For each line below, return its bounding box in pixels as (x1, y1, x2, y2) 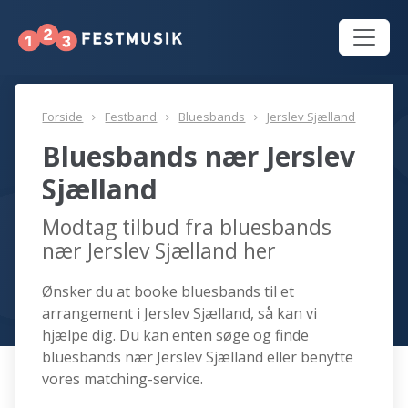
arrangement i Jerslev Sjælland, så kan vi (42, 303, 318, 324)
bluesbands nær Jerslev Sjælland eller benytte (42, 347, 354, 368)
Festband (105, 108, 158, 126)
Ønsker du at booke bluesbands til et (42, 281, 295, 302)
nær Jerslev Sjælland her (42, 236, 277, 266)
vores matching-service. (42, 369, 204, 390)
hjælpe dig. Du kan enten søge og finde (42, 325, 310, 346)
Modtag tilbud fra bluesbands (42, 212, 332, 242)
